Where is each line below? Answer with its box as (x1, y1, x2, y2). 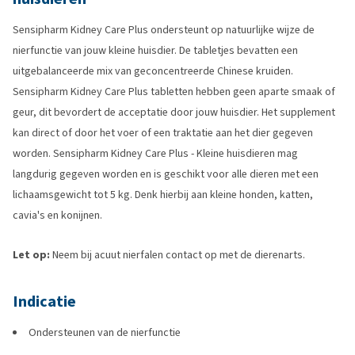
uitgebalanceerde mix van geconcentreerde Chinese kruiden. (13, 63, 293, 78)
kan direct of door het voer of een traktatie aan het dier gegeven (13, 125, 313, 140)
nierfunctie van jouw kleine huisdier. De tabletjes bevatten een (13, 43, 298, 58)
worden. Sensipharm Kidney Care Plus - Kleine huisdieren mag (13, 146, 298, 161)
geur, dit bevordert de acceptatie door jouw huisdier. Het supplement (13, 105, 335, 120)
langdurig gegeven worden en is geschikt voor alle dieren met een (13, 166, 319, 181)
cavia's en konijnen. (13, 208, 102, 223)
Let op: (13, 247, 52, 262)
